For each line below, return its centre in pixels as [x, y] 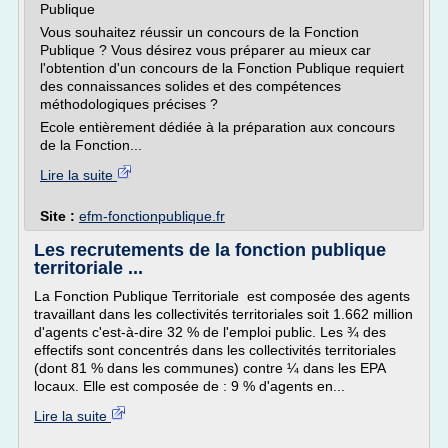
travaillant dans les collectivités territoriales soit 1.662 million [223, 314]
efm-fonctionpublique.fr [152, 216]
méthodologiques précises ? [129, 104]
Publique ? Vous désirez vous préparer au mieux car [205, 50]
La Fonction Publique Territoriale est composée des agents [222, 296]
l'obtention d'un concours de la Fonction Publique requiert [222, 68]
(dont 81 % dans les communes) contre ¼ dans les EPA [209, 368]
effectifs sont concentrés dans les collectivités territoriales [215, 350]
